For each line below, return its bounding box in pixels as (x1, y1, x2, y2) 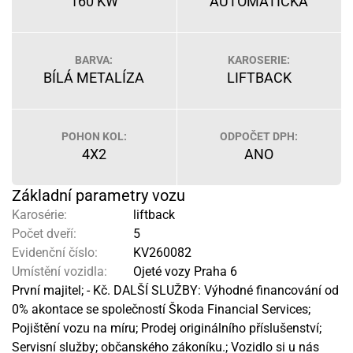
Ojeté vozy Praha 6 (130, 264, 237, 279)
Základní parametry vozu (12, 186, 185, 205)
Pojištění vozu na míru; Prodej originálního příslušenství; (12, 321, 321, 336)
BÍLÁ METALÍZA (43, 69, 145, 86)
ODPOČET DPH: (220, 130, 299, 143)
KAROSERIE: (228, 54, 291, 66)
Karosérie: (12, 207, 67, 222)
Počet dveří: (12, 226, 76, 241)
